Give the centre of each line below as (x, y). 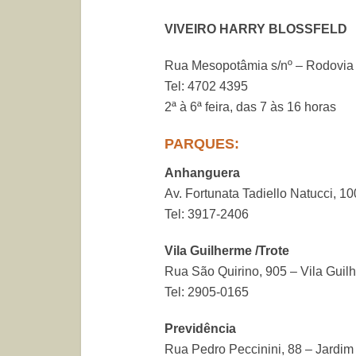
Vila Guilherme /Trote (227, 251)
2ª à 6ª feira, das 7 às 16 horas (250, 107)
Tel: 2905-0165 (207, 292)
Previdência (200, 329)
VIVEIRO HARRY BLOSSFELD (257, 29)
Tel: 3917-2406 (207, 214)
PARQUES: (202, 144)
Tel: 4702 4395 (206, 86)
